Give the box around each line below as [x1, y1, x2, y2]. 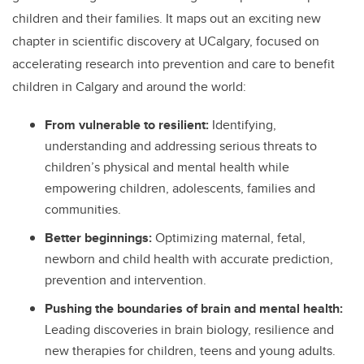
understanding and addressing [45, 136, 216, 156]
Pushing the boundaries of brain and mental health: [45, 298, 343, 318]
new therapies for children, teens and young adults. [45, 340, 336, 360]
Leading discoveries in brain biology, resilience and [45, 319, 334, 339]
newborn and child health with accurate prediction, [45, 249, 333, 269]
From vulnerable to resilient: [45, 115, 212, 135]
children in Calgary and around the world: [12, 77, 246, 97]
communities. [45, 200, 121, 219]
